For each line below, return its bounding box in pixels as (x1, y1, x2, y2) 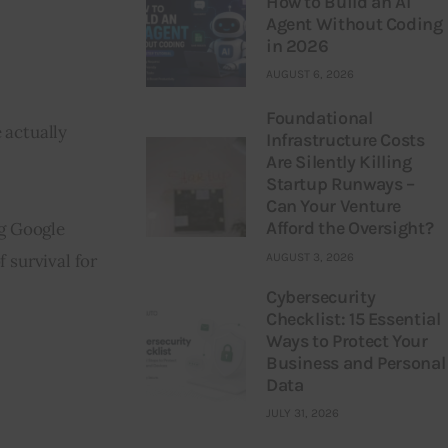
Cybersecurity (265, 286, 376, 309)
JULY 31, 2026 (265, 406, 339, 421)
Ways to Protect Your (265, 330, 428, 353)
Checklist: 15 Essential (265, 308, 441, 331)
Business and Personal (265, 352, 446, 375)
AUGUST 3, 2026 (265, 249, 354, 264)
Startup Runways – (265, 173, 415, 196)
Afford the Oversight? (265, 217, 434, 240)
